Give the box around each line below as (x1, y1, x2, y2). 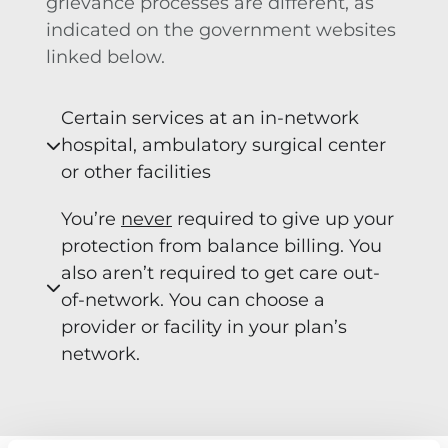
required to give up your (172, 208, 394, 231)
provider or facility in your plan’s (61, 316, 347, 339)
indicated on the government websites (46, 18, 396, 41)
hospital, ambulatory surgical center (61, 134, 386, 157)
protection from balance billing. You (61, 235, 382, 258)
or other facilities (61, 161, 211, 184)
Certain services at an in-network (61, 107, 359, 130)
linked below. (46, 45, 165, 68)
